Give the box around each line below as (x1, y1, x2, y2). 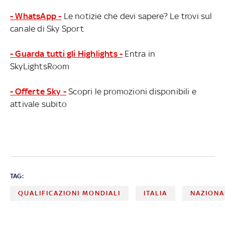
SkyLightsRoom (10, 61, 70, 71)
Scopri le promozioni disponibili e (66, 86, 196, 96)
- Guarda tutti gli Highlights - (10, 48, 123, 59)
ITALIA (144, 189, 168, 197)
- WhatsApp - (10, 11, 62, 21)
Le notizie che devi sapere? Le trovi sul (61, 11, 212, 21)
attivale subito (10, 98, 67, 109)
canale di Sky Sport (10, 23, 84, 34)
